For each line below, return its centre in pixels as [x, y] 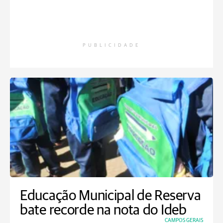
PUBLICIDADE [111, 46]
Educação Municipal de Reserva [111, 196]
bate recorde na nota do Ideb [103, 211]
